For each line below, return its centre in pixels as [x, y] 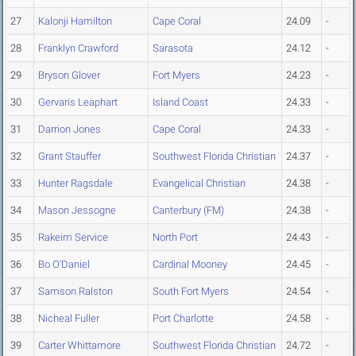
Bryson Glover [69, 75]
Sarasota [173, 48]
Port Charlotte [183, 319]
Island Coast [180, 103]
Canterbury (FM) [188, 211]
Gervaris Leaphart [78, 103]
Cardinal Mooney [190, 265]
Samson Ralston [75, 292]
